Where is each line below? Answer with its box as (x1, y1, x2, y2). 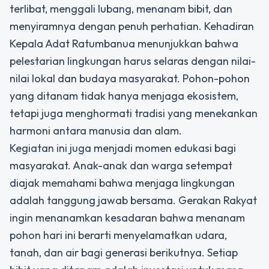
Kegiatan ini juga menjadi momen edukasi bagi (10, 141, 236, 155)
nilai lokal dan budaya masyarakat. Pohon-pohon (10, 71, 250, 85)
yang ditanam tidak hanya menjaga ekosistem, (10, 88, 238, 103)
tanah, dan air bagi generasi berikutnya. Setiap (10, 245, 238, 259)
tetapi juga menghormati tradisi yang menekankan (10, 106, 258, 120)
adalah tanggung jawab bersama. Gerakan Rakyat (10, 193, 257, 207)
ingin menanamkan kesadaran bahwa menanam (10, 210, 245, 225)
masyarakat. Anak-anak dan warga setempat (10, 158, 232, 172)
